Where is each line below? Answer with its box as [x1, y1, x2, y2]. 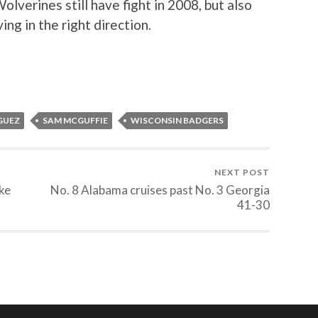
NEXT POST [214, 167, 270, 178]
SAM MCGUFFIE [43, 115, 108, 126]
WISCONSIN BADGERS [131, 115, 224, 126]
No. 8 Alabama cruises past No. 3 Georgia [50, 182, 270, 198]
